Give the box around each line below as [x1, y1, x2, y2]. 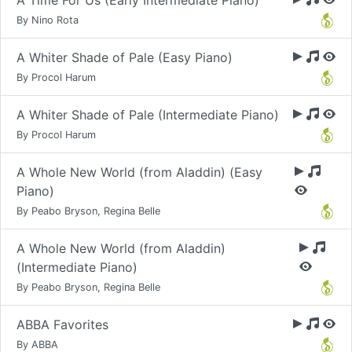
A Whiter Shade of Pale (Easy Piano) [16, 49, 233, 65]
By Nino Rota [16, 14, 79, 26]
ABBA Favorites [16, 317, 108, 332]
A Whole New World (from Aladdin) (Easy [16, 164, 262, 180]
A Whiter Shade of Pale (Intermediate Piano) [16, 107, 279, 123]
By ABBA [16, 339, 58, 350]
